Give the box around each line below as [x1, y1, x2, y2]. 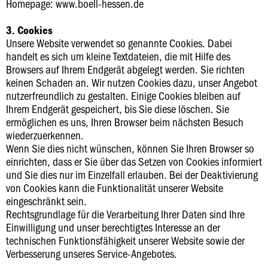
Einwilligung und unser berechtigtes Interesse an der [6, 220, 220, 234]
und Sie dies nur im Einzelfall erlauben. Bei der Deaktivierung [6, 167, 258, 182]
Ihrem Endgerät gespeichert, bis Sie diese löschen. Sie [6, 101, 229, 116]
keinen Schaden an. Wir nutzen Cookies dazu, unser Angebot [6, 75, 257, 90]
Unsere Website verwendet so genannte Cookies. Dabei [6, 35, 232, 50]
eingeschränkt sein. [6, 193, 87, 208]
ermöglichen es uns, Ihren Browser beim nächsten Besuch [6, 114, 243, 129]
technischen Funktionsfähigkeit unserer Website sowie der [6, 233, 245, 248]
